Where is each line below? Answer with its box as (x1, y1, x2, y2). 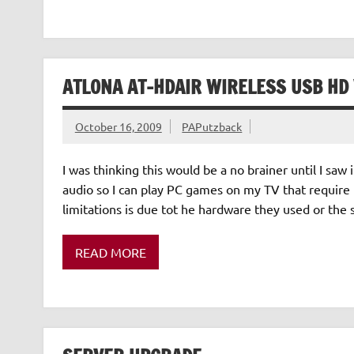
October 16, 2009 (74, 119, 162, 134)
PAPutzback (182, 119, 243, 134)
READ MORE (74, 243, 146, 260)
